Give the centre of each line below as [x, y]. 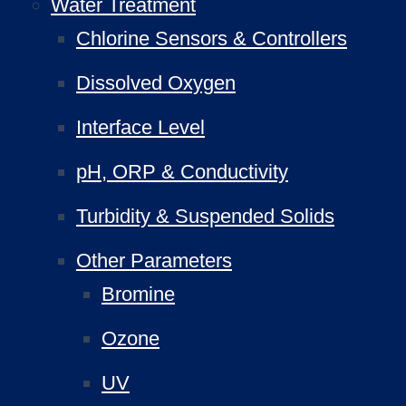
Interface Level [140, 127]
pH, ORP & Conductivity [182, 172]
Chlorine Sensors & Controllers [212, 39]
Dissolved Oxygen [156, 83]
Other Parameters [154, 261]
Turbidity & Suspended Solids [205, 216]
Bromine [138, 294]
